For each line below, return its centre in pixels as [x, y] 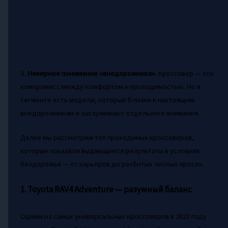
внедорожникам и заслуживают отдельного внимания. [110, 113]
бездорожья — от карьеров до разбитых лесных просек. [112, 164]
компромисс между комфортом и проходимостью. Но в [110, 87]
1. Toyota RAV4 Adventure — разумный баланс [106, 189]
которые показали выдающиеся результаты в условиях [110, 150]
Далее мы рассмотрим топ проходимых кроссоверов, [107, 137]
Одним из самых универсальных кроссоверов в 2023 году [113, 217]
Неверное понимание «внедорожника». [91, 74]
